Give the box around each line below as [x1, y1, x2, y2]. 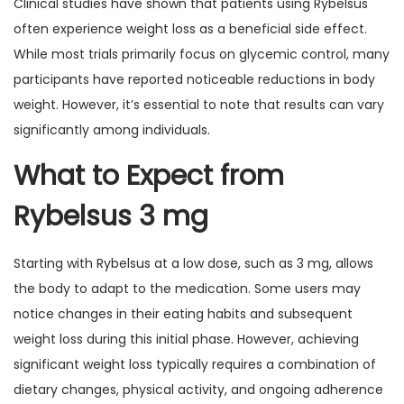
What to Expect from [14, 157, 284, 195]
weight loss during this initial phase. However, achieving [14, 330, 359, 348]
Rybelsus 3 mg [14, 197, 208, 235]
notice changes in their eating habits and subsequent [14, 305, 353, 323]
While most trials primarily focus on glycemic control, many [14, 45, 390, 63]
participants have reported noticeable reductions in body [14, 70, 375, 88]
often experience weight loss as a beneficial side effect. [14, 20, 367, 38]
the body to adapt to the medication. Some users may [14, 280, 361, 298]
